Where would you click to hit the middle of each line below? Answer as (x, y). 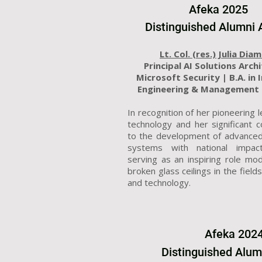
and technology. (159, 182)
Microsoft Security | (182, 77)
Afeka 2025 (218, 10)
